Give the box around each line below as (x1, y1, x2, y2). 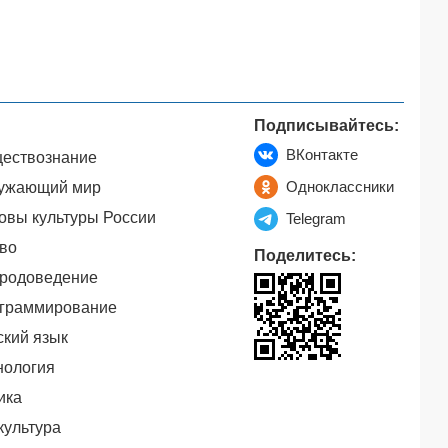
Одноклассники (286, 178, 394, 195)
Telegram (286, 210, 346, 227)
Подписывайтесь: (254, 117, 399, 134)
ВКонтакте (286, 146, 358, 163)
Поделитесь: (254, 247, 356, 264)
